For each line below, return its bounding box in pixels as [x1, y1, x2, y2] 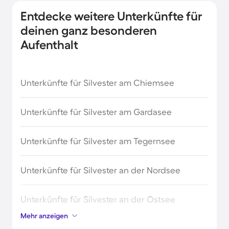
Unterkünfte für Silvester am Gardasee [20, 107, 172, 117]
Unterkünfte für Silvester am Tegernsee [20, 136, 175, 146]
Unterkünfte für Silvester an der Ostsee [20, 194, 175, 204]
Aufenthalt [20, 38, 78, 52]
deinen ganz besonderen [20, 24, 157, 37]
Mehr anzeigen [20, 212, 68, 220]
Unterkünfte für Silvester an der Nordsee [20, 165, 180, 175]
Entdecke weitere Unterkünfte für [20, 9, 202, 23]
